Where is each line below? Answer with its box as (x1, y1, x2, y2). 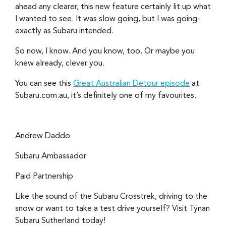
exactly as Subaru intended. (15, 27, 114, 35)
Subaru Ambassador (15, 152, 86, 160)
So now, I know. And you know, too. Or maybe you (15, 47, 195, 55)
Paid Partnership (15, 172, 73, 181)
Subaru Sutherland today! (15, 216, 105, 225)
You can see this (15, 79, 73, 88)
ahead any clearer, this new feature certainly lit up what (15, 3, 211, 11)
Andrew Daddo (15, 132, 70, 140)
